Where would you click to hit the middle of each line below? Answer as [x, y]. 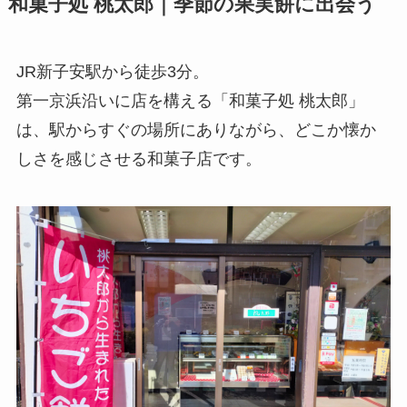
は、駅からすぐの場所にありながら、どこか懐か [196, 129]
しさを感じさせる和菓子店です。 [139, 159]
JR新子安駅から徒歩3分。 [112, 71]
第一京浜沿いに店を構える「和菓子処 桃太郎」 [190, 100]
